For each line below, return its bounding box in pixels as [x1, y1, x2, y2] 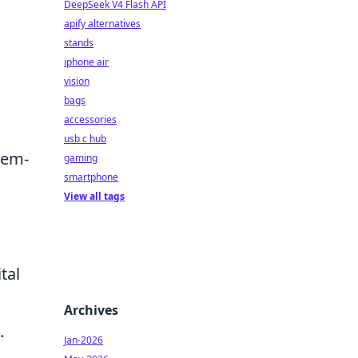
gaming [64, 151, 97, 165]
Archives [64, 301, 118, 319]
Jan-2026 [64, 333, 103, 347]
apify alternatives [64, 17, 141, 30]
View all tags [64, 189, 125, 203]
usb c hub [64, 132, 106, 145]
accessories [64, 113, 117, 126]
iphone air [64, 55, 109, 69]
